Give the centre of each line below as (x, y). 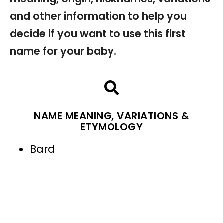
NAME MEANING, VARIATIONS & (111, 116)
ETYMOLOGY (111, 127)
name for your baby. (63, 51)
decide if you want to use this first (98, 34)
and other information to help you (98, 16)
